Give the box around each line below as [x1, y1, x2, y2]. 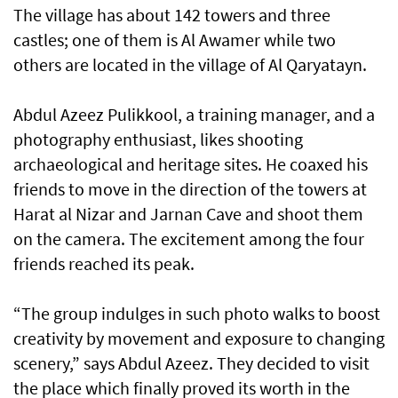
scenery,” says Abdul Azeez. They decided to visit [13, 352, 370, 375]
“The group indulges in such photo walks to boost [13, 302, 380, 325]
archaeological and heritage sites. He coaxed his [13, 153, 368, 176]
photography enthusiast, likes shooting [13, 128, 303, 151]
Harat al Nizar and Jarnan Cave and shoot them [13, 203, 363, 226]
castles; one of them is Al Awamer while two [13, 28, 336, 52]
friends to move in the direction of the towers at [13, 178, 367, 201]
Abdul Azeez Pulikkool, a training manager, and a [13, 103, 375, 126]
